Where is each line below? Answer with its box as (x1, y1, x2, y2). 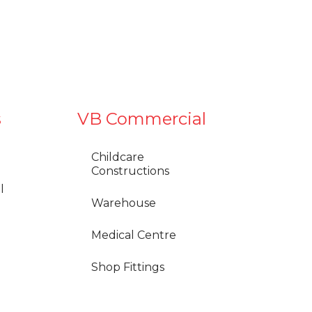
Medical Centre (91, 228, 176, 242)
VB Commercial (77, 108, 206, 129)
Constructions (91, 164, 169, 178)
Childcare (91, 150, 144, 164)
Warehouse (91, 196, 156, 210)
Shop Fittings (91, 260, 164, 274)
